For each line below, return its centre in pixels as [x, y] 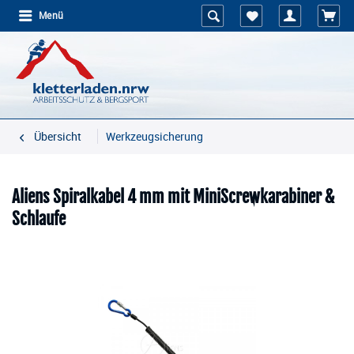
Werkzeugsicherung [154, 136]
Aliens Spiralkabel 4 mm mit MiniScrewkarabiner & [173, 197]
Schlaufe [39, 219]
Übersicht [58, 136]
